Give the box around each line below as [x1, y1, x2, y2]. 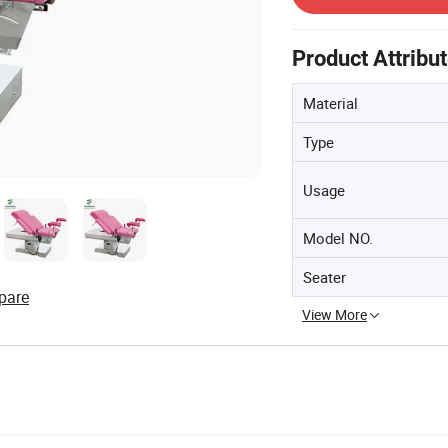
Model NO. [303, 228, 373, 248]
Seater [303, 267, 346, 287]
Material [303, 93, 358, 113]
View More [302, 305, 367, 324]
